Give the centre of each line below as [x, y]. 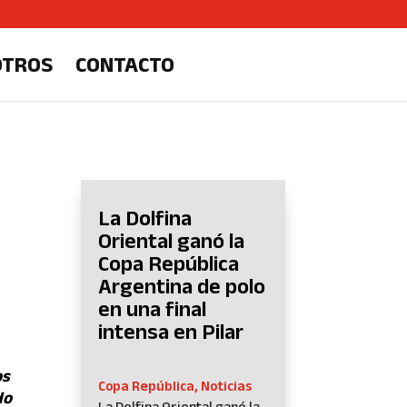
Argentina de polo [182, 285]
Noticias [227, 385]
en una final [153, 308]
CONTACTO [125, 64]
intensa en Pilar [171, 331]
